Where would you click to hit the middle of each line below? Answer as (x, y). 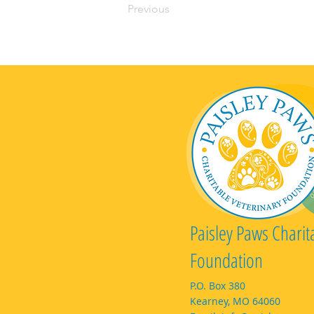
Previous (149, 9)
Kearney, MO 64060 (235, 301)
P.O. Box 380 (218, 286)
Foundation (226, 260)
